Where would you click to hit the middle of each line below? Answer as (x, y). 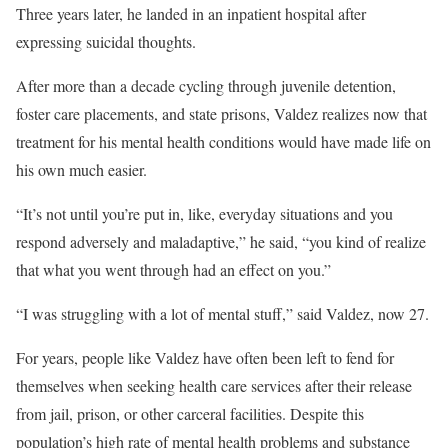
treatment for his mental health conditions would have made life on (223, 141)
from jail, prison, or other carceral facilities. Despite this (190, 413)
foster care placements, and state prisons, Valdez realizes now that (221, 113)
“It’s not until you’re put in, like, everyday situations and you (204, 213)
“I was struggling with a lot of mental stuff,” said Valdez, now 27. (222, 313)
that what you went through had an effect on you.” (173, 269)
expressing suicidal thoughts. (106, 41)
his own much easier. (81, 169)
